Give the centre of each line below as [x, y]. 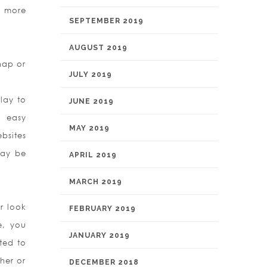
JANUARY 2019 [100, 235]
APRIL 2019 [93, 155]
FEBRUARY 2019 [103, 209]
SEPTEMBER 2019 [106, 21]
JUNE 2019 [91, 101]
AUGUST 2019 [98, 48]
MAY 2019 [89, 128]
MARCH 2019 [96, 182]
